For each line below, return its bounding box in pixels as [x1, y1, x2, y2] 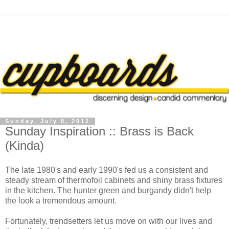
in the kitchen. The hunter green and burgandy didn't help [5, 186, 211, 195]
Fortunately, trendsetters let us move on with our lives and [5, 216, 212, 225]
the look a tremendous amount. [5, 196, 117, 205]
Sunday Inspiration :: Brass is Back [5, 124, 194, 138]
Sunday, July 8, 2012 [5, 118, 90, 124]
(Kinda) [5, 138, 44, 152]
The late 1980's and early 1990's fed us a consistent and [5, 165, 208, 174]
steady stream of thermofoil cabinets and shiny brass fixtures [5, 175, 222, 185]
